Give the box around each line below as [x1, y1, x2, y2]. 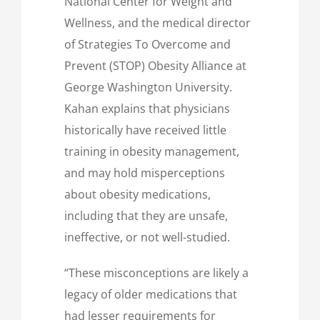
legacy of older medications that [64, 286, 237, 302]
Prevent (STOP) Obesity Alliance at [64, 57, 246, 74]
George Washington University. [64, 79, 232, 95]
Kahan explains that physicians [64, 100, 230, 116]
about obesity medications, [64, 186, 211, 202]
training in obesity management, [64, 143, 239, 159]
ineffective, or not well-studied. [64, 229, 230, 245]
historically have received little [64, 121, 226, 138]
